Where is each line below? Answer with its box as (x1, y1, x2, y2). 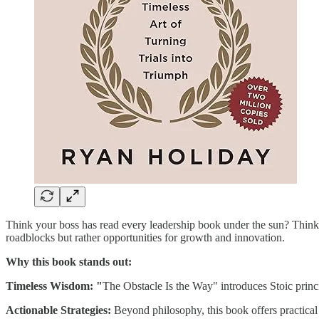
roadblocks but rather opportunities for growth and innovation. (6, 231, 285, 244)
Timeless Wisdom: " (6, 280, 103, 293)
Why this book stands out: (6, 256, 132, 268)
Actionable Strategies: (6, 304, 111, 317)
